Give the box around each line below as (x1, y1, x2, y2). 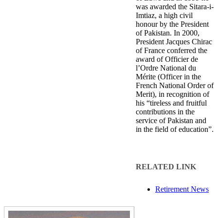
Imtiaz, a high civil (136, 11, 193, 19)
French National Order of (136, 81, 214, 90)
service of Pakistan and (136, 116, 206, 125)
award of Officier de (136, 54, 198, 63)
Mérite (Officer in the (136, 72, 201, 81)
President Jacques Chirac (136, 37, 212, 46)
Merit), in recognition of (136, 90, 209, 98)
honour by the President (136, 19, 209, 28)
